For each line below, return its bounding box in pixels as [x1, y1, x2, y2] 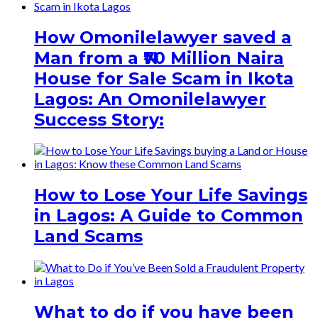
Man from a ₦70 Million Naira [34, 47, 284, 68]
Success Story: [34, 109, 164, 130]
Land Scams [34, 226, 143, 247]
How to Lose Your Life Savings [34, 185, 307, 206]
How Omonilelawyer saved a [34, 26, 292, 48]
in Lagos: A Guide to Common [34, 205, 303, 226]
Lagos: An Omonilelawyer [34, 88, 266, 109]
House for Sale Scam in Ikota [34, 67, 294, 89]
